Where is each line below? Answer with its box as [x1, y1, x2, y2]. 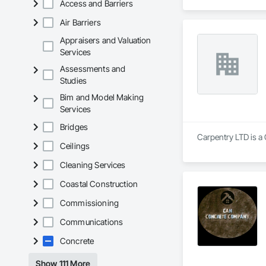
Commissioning [60, 198, 119, 208]
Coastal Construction [60, 179, 138, 189]
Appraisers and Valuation [60, 35, 151, 46]
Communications [60, 217, 123, 227]
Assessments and [60, 64, 126, 74]
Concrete [60, 236, 94, 246]
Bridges [60, 122, 88, 132]
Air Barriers [60, 17, 101, 28]
